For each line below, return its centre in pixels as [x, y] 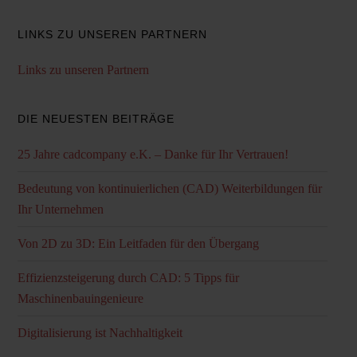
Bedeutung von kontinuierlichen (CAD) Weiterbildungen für [169, 188]
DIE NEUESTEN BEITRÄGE [96, 119]
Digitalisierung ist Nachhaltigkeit [100, 333]
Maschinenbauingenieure [80, 298]
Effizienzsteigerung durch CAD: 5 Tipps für [128, 278]
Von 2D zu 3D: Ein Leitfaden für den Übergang [138, 243]
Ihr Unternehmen [60, 209]
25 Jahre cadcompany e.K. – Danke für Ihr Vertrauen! [153, 154]
